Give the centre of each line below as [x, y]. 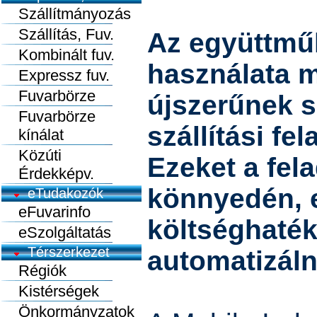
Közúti [31, 155]
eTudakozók [61, 193]
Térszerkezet [64, 252]
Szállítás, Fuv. [58, 34]
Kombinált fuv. [58, 55]
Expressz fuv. [56, 75]
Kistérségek [50, 291]
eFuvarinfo [46, 212]
